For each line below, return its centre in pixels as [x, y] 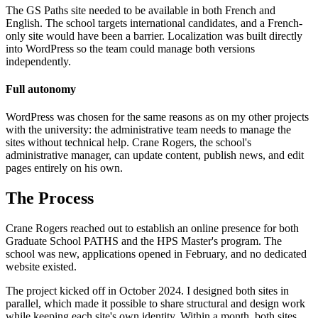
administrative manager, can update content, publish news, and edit [155, 155]
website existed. [41, 267]
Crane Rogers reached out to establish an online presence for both [152, 229]
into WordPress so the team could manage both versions [130, 48]
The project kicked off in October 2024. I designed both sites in [147, 291]
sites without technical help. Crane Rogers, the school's [128, 143]
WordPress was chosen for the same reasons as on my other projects [157, 117]
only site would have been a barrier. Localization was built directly [154, 35]
